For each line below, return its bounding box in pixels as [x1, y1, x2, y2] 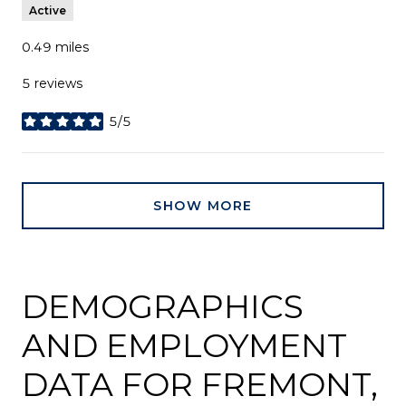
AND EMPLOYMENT [22, 325, 347, 366]
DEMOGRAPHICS [22, 286, 304, 327]
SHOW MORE [153, 198, 253, 215]
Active [29, 4, 66, 18]
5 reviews [22, 75, 82, 92]
